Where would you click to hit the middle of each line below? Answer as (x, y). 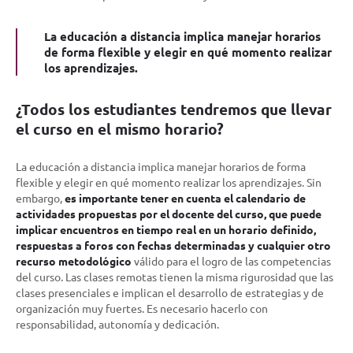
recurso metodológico (74, 260)
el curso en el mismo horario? (120, 128)
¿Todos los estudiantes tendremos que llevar (174, 109)
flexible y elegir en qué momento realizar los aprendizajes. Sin (169, 182)
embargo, (40, 197)
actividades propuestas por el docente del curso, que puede (169, 213)
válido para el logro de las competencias (231, 260)
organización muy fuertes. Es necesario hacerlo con (142, 308)
